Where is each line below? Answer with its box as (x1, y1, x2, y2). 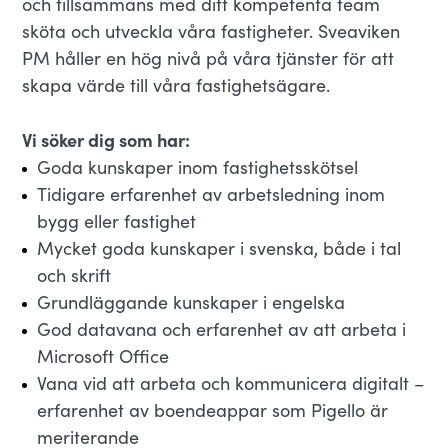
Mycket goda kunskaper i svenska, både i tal (37, 236, 402, 260)
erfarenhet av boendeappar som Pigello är (37, 398, 389, 422)
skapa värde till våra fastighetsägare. (22, 73, 331, 97)
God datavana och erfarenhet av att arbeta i (37, 317, 407, 341)
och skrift (37, 263, 112, 287)
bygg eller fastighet (37, 209, 197, 233)
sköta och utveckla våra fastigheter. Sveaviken (22, 19, 401, 43)
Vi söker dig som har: (22, 127, 191, 152)
